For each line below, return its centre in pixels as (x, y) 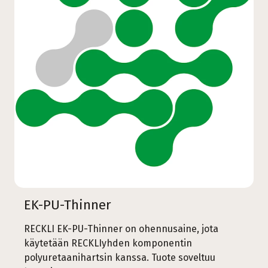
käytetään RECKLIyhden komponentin (108, 243)
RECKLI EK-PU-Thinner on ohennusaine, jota (121, 229)
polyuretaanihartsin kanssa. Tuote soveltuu (120, 257)
